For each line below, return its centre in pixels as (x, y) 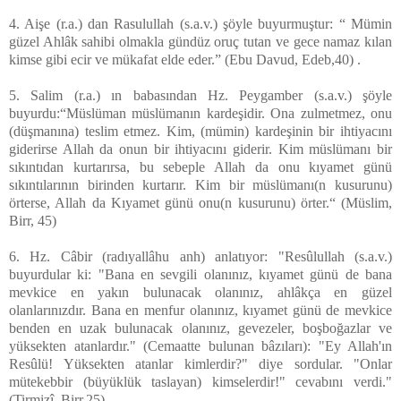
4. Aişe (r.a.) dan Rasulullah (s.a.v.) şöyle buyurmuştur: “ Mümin (200, 23)
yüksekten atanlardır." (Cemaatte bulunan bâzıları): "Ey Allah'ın (200, 346)
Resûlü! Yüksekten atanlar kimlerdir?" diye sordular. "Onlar (200, 363)
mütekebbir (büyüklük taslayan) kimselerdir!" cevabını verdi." (200, 381)
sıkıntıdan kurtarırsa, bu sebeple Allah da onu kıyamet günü (200, 166)
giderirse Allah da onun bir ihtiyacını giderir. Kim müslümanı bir (200, 149)
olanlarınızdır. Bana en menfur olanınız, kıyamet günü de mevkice (200, 310)
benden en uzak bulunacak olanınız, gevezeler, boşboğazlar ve (200, 328)
